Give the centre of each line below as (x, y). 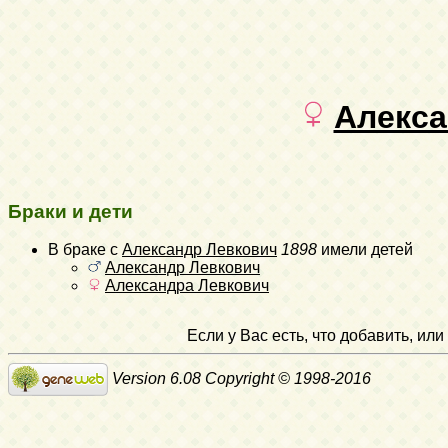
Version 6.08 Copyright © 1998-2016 (239, 379)
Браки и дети (70, 211)
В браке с (85, 250)
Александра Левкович (187, 286)
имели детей (365, 250)
